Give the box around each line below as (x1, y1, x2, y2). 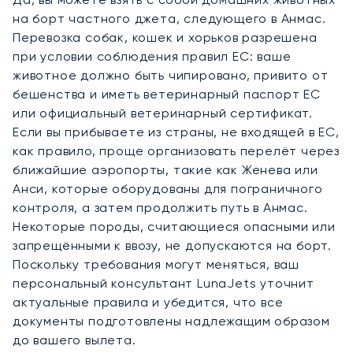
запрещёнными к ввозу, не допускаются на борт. (13, 237, 332, 253)
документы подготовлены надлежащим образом (13, 313, 330, 329)
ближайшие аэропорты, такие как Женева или (13, 162, 318, 177)
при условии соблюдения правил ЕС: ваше (13, 48, 292, 64)
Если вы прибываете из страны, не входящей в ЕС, (13, 124, 340, 139)
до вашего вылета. (13, 332, 136, 347)
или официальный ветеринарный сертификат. (13, 105, 313, 121)
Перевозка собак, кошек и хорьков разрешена (13, 29, 318, 45)
